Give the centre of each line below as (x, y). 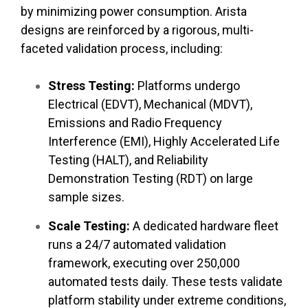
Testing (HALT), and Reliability (128, 159)
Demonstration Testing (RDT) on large (151, 178)
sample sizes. (86, 197)
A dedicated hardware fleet (204, 225)
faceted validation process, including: (122, 48)
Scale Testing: (89, 225)
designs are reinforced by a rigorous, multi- (137, 30)
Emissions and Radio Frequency (135, 122)
